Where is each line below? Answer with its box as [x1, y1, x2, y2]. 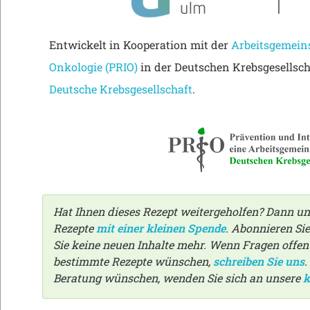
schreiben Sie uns [213, 254, 304, 269]
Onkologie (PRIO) [49, 60, 138, 75]
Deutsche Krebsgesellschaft [49, 82, 192, 97]
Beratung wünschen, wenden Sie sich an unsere [53, 271, 303, 286]
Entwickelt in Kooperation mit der [49, 37, 231, 53]
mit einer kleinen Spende [96, 221, 226, 236]
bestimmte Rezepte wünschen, [53, 254, 213, 269]
